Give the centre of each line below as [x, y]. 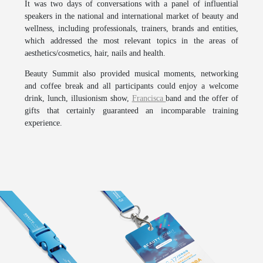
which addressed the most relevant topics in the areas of [131, 41]
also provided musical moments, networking [159, 73]
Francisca [149, 98]
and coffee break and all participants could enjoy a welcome [131, 86]
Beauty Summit [52, 73]
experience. [43, 123]
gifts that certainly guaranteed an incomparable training [131, 110]
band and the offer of [202, 98]
